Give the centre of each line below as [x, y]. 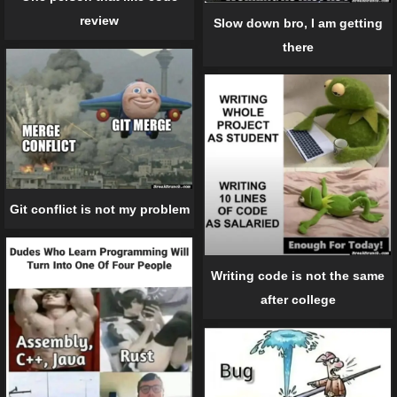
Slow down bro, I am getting [298, 23]
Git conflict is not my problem [99, 210]
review [99, 21]
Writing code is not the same [298, 275]
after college [298, 299]
